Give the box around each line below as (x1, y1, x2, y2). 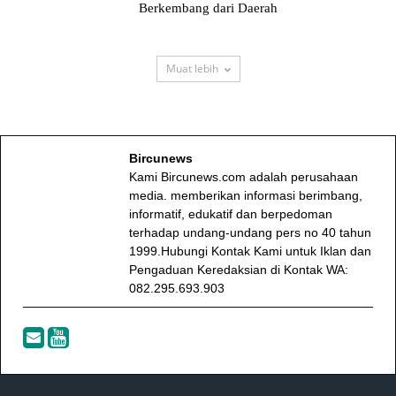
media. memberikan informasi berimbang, (129, 187, 362, 202)
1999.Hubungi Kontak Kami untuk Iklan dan (129, 243, 371, 258)
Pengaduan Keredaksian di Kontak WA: (129, 262, 348, 277)
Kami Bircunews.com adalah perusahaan (129, 169, 358, 184)
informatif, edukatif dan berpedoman (129, 206, 332, 221)
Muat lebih (165, 60, 218, 76)
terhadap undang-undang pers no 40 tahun (129, 225, 371, 240)
